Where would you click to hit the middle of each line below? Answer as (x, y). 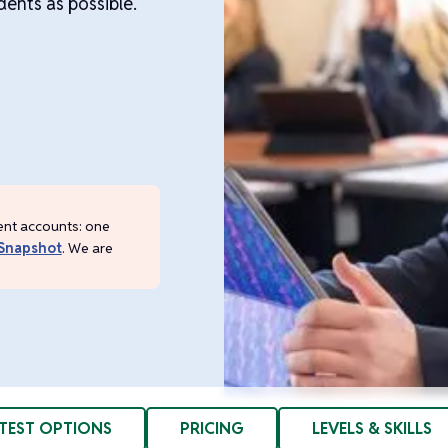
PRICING (212, 428)
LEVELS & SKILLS (372, 428)
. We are (87, 247)
